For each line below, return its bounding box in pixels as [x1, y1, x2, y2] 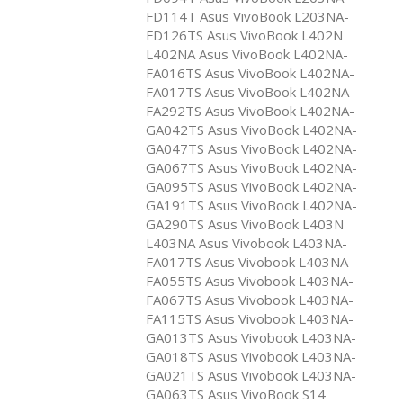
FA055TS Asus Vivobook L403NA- [146, 271, 354, 290]
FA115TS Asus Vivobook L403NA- [146, 309, 354, 327]
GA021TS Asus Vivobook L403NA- [146, 365, 356, 384]
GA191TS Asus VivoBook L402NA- [146, 195, 357, 214]
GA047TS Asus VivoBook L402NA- [146, 139, 357, 157]
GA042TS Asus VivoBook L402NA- [146, 120, 357, 139]
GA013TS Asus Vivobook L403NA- [146, 327, 356, 346]
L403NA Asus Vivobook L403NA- [146, 233, 347, 252]
